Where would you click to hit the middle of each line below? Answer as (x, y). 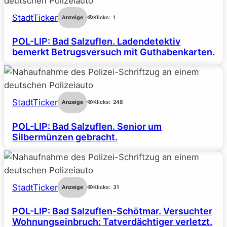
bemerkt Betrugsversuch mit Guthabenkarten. (113, 52)
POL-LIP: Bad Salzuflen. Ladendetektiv (96, 42)
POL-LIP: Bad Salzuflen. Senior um (87, 126)
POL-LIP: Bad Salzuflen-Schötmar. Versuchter (112, 211)
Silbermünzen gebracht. (65, 137)
